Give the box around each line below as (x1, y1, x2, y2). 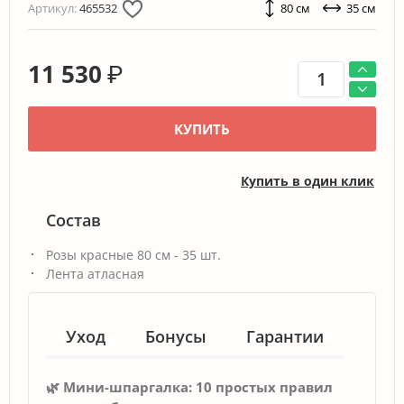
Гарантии (246, 325, 324, 347)
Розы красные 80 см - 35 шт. (46, 245, 221, 263)
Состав (46, 208, 101, 231)
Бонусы (145, 325, 207, 347)
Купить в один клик (241, 171, 374, 189)
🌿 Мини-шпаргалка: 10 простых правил (46, 377, 333, 396)
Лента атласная (46, 264, 144, 282)
